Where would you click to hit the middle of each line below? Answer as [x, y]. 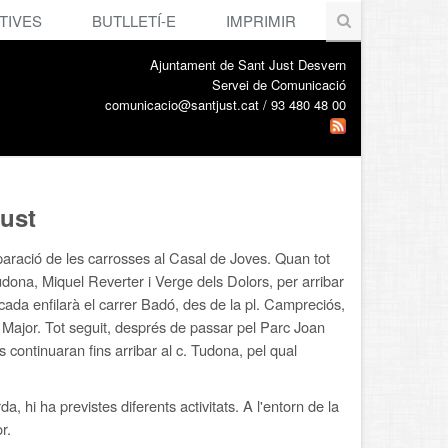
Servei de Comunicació [279, 84]
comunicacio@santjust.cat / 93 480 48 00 [225, 104]
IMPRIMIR [261, 20]
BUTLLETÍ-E [134, 20]
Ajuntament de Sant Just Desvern [248, 64]
